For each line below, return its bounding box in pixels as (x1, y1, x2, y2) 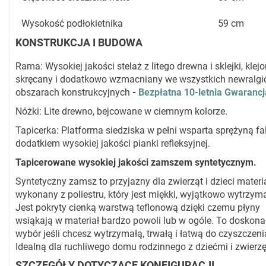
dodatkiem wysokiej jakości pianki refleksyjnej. (15, 138, 210, 150)
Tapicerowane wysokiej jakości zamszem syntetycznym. (15, 157, 256, 169)
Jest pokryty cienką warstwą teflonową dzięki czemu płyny (15, 202, 260, 214)
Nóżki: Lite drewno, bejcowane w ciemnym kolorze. (15, 106, 227, 118)
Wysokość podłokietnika (21, 18, 123, 30)
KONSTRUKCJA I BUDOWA (15, 36, 142, 49)
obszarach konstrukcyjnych (15, 87, 132, 99)
